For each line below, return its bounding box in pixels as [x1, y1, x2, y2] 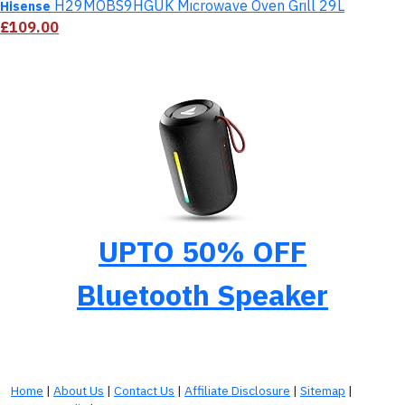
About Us [53, 381, 104, 399]
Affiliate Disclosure [184, 381, 290, 399]
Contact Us [114, 381, 174, 399]
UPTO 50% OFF [99, 231, 306, 270]
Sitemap [300, 381, 345, 399]
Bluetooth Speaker [77, 275, 328, 314]
